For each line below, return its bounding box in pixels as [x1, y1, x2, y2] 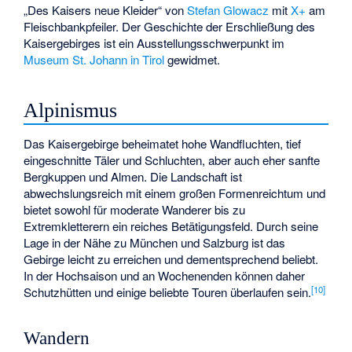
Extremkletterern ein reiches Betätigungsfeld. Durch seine [24, 218, 319, 235]
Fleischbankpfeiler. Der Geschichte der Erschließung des [24, 18, 316, 35]
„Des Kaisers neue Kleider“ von [24, 2, 188, 19]
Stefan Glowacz [187, 2, 269, 19]
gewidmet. [164, 51, 221, 68]
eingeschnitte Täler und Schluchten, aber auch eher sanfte [24, 152, 321, 169]
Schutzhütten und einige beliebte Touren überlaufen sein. [24, 284, 312, 301]
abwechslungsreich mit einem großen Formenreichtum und [24, 185, 326, 202]
